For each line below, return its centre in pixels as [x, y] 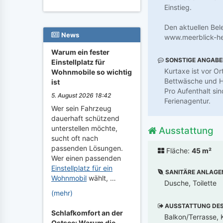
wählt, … [101, 178]
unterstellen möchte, [84, 128]
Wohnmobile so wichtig [92, 72]
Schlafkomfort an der [87, 213]
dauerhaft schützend [85, 118]
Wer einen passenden [86, 158]
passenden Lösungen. [87, 148]
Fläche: [178, 150]
